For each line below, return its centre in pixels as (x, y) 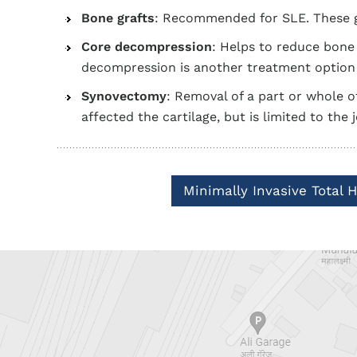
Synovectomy (124, 96)
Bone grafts (118, 18)
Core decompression (147, 47)
